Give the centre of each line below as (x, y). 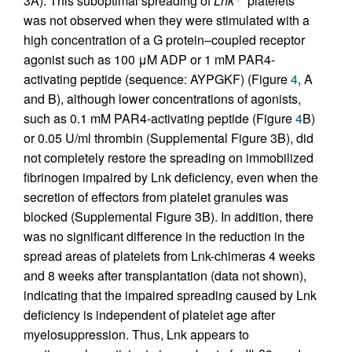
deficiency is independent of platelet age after (149, 315)
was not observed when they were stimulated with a (167, 20)
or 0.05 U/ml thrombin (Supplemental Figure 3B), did (169, 138)
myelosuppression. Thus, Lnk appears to (136, 335)
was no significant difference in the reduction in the (164, 236)
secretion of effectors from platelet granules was (156, 197)
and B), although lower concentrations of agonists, (162, 99)
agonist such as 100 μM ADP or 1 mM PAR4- (149, 60)
